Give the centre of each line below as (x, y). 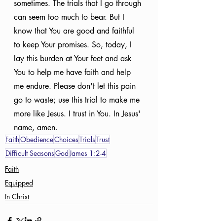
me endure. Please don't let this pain (76, 86)
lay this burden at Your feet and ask (74, 58)
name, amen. (36, 128)
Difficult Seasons (30, 153)
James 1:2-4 (88, 153)
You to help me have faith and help (74, 72)
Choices (66, 139)
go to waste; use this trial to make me (78, 100)
